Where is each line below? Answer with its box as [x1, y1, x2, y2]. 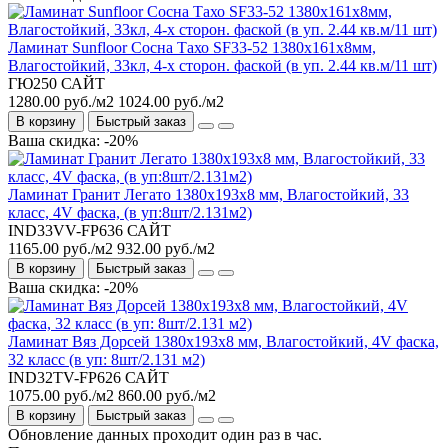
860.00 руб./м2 [118, 386, 216, 404]
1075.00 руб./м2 [8, 386, 114, 404]
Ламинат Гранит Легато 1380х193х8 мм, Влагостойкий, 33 [8, 185, 409, 203]
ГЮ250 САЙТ [8, 74, 105, 92]
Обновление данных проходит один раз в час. [8, 425, 322, 443]
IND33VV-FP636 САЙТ [8, 221, 171, 239]
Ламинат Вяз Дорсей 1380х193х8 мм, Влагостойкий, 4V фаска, [8, 332, 439, 350]
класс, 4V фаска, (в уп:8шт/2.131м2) [8, 203, 252, 221]
